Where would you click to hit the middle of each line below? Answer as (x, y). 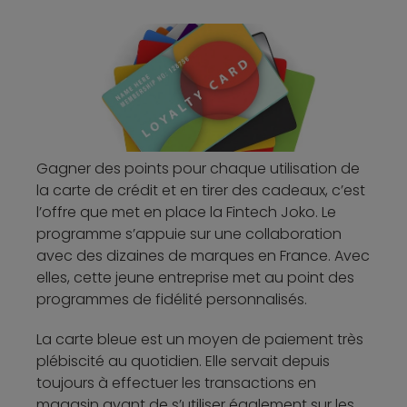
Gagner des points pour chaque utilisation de (198, 168)
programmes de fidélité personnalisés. (172, 299)
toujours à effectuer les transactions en (176, 382)
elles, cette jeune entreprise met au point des (195, 277)
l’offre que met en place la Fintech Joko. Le (186, 212)
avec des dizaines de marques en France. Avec (203, 255)
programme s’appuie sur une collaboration (189, 233)
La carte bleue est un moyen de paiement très (200, 339)
